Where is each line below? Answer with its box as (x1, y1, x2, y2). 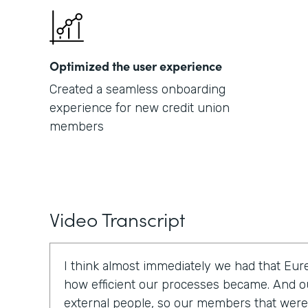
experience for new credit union (49, 100, 230, 115)
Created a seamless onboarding (49, 82, 225, 97)
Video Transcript (49, 205, 185, 232)
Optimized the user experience (49, 57, 222, 74)
